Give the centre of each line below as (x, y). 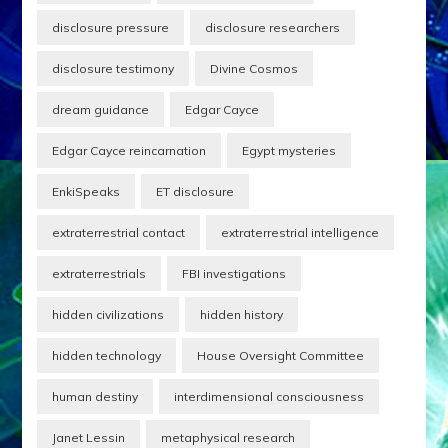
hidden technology (107, 356)
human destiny (95, 397)
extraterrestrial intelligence (300, 233)
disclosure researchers (273, 28)
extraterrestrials (99, 274)
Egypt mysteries (289, 151)
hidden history (242, 315)
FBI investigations (234, 274)
